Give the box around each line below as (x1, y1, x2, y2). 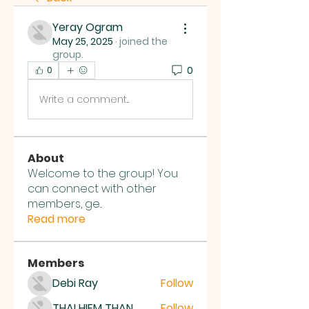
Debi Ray (52, 275, 98, 291)
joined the (119, 34, 168, 48)
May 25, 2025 (52, 34, 113, 48)
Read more (28, 211, 86, 227)
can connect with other (28, 181, 157, 197)
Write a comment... (39, 92, 129, 106)
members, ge (28, 196, 100, 212)
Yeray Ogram (52, 19, 123, 35)
